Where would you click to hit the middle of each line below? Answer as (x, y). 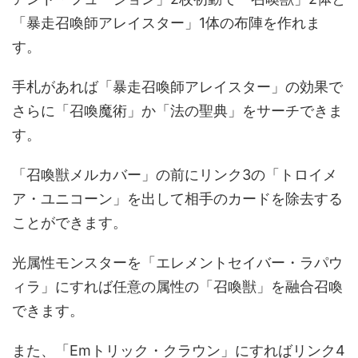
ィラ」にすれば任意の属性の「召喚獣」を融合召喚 (177, 286)
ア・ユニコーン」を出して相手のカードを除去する (177, 199)
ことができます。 (70, 223)
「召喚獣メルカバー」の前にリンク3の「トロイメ (175, 175)
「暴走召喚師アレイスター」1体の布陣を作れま (166, 23)
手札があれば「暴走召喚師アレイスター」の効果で (177, 87)
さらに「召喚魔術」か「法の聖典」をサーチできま (177, 111)
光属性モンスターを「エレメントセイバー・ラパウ (177, 263)
